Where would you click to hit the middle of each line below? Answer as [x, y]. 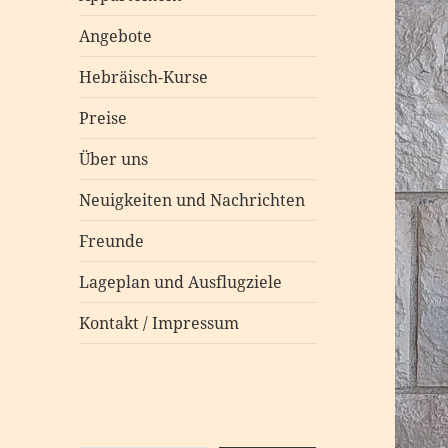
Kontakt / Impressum [159, 322]
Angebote [116, 35]
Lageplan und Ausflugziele [181, 281]
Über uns [114, 158]
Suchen [107, 434]
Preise [103, 117]
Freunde [112, 240]
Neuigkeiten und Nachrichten [192, 199]
